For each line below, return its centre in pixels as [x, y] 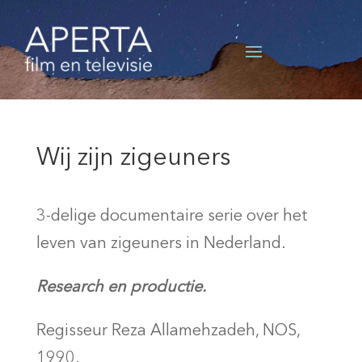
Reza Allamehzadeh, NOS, [205, 332]
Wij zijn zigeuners [133, 159]
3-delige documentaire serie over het [172, 217]
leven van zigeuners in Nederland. [161, 244]
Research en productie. [121, 288]
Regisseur [74, 332]
